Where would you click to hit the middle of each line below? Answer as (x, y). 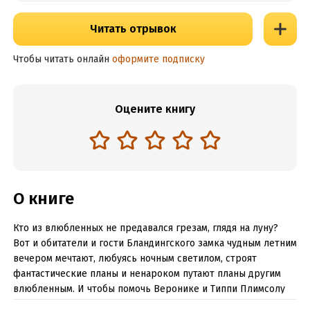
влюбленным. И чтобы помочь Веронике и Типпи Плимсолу (149, 289)
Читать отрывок (133, 29)
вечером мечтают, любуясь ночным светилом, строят (135, 258)
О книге (43, 199)
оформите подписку (158, 59)
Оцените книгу (155, 109)
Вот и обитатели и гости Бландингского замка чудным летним (155, 243)
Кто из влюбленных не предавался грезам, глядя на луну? (145, 228)
